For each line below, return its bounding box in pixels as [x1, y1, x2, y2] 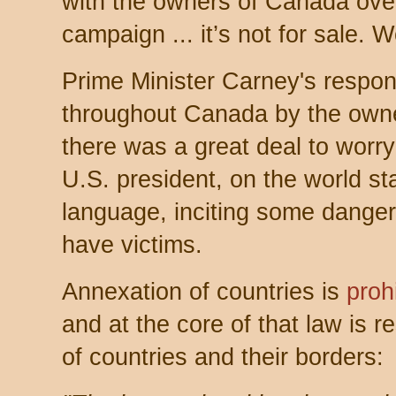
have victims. [62, 231, 202, 258]
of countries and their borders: [62, 343, 384, 370]
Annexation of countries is [62, 278, 346, 305]
